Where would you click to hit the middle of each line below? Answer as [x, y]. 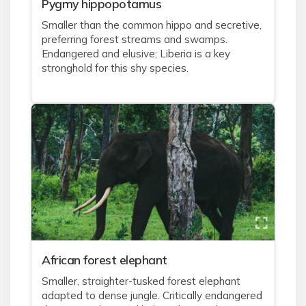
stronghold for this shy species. [115, 68]
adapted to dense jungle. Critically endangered [152, 295]
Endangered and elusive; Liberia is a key [136, 54]
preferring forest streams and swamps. [135, 39]
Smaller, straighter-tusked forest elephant [141, 281]
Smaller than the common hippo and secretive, [152, 25]
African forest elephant [105, 260]
